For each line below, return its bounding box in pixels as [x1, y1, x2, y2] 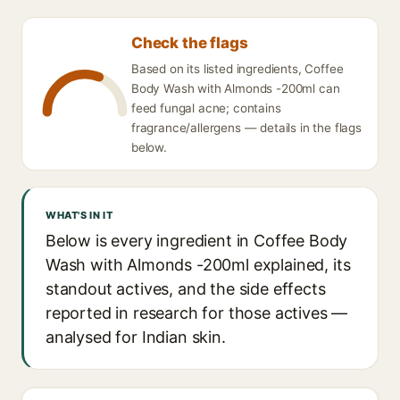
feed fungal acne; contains [131, 101, 281, 115]
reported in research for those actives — [46, 304, 348, 322]
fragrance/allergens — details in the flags [131, 121, 362, 135]
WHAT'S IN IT [46, 209, 113, 221]
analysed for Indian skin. [46, 328, 226, 346]
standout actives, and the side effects [46, 279, 326, 298]
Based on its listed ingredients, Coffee [131, 62, 344, 76]
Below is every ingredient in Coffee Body [46, 231, 348, 250]
